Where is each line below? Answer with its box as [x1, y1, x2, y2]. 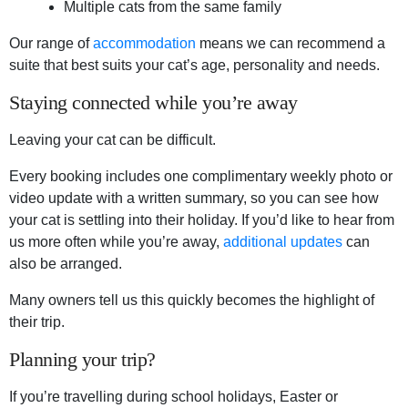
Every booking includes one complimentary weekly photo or [9, 168, 393, 185]
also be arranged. [9, 256, 122, 272]
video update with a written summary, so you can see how [9, 190, 379, 207]
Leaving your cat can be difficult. [9, 132, 216, 148]
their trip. [9, 314, 65, 331]
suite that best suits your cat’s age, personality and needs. [9, 57, 380, 74]
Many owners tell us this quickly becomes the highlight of [9, 292, 374, 309]
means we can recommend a [196, 36, 385, 52]
